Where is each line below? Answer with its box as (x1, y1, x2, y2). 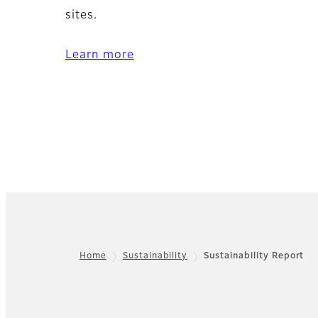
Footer (5, 257, 61, 275)
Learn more (65, 50, 134, 62)
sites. (65, 10, 97, 22)
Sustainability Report (204, 252, 305, 261)
